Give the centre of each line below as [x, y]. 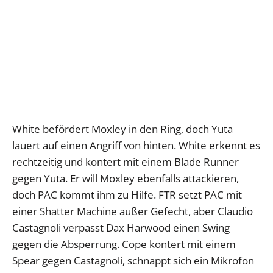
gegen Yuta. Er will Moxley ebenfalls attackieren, [126, 178]
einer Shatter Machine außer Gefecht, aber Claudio [133, 211]
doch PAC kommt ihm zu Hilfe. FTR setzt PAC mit [127, 194]
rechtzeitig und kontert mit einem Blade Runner [126, 161]
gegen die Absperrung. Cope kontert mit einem [124, 244]
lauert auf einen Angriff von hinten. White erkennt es [136, 145]
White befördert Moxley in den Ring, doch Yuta [122, 129]
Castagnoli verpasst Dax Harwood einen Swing [121, 227]
